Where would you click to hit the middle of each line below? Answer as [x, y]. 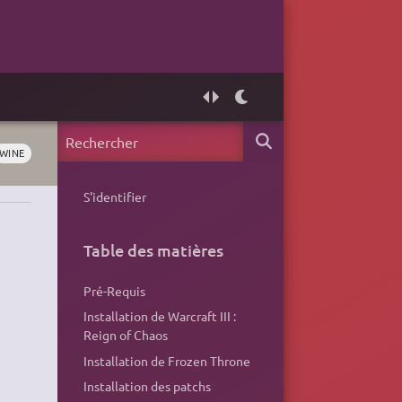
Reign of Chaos [125, 335]
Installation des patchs [147, 385]
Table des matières [153, 249]
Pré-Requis [114, 291]
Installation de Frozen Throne [166, 360]
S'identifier [114, 196]
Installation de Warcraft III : [159, 316]
